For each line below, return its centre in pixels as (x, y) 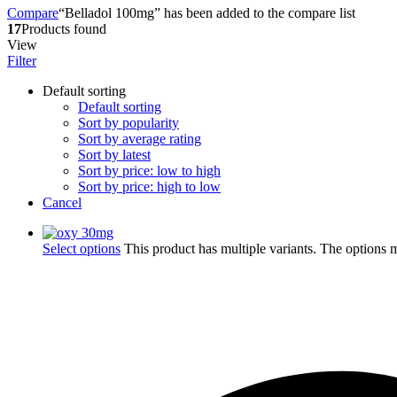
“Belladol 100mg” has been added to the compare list (207, 12)
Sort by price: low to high (149, 170)
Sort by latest (114, 154)
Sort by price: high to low (149, 186)
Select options (82, 248)
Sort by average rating (140, 138)
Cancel (62, 202)
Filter (22, 60)
